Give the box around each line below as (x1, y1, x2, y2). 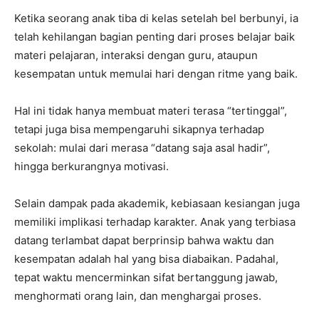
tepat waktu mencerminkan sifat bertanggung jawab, (14, 270, 278, 284)
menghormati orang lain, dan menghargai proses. (14, 288, 261, 303)
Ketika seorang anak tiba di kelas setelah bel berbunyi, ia (14, 11, 298, 25)
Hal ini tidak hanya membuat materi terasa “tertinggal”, (14, 103, 287, 117)
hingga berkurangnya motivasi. (14, 159, 169, 173)
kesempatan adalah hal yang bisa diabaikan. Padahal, (14, 251, 278, 266)
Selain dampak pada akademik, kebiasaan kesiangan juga (14, 196, 300, 210)
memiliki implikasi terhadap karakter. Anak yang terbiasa (14, 214, 296, 229)
